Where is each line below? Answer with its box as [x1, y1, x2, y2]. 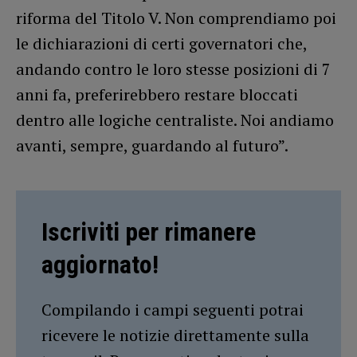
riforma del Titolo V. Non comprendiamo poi [16, 6, 336, 29]
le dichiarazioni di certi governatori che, [16, 32, 307, 54]
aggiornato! [41, 249, 159, 280]
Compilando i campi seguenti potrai [41, 298, 304, 320]
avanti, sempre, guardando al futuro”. [16, 134, 288, 156]
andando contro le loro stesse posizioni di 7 [16, 57, 331, 80]
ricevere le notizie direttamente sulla [41, 324, 309, 346]
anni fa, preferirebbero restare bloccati [16, 83, 298, 105]
